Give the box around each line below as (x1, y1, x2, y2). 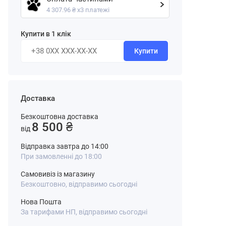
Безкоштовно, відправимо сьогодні (21, 180, 137, 188)
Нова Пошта (21, 198, 62, 206)
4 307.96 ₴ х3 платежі (46, 6, 109, 14)
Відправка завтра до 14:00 (21, 142, 108, 150)
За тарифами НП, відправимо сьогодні (21, 208, 147, 216)
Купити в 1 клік (21, 30, 71, 38)
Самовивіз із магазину (21, 170, 95, 178)
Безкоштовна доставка (21, 112, 98, 121)
